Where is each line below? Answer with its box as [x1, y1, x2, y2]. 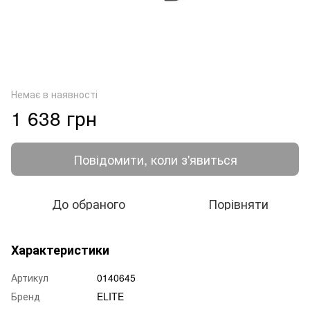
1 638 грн [11, 103, 97, 131]
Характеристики [11, 240, 109, 259]
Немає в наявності [11, 86, 98, 101]
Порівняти [208, 194, 268, 212]
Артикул [11, 270, 48, 284]
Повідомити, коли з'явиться [73, 149, 237, 168]
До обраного [52, 194, 125, 212]
